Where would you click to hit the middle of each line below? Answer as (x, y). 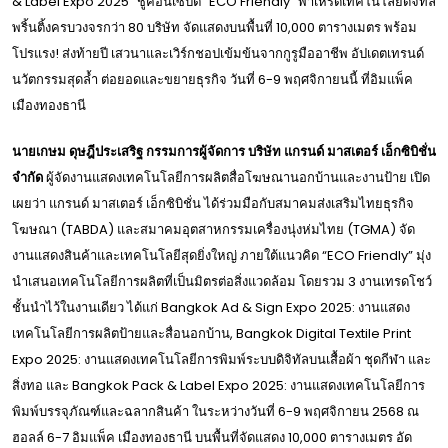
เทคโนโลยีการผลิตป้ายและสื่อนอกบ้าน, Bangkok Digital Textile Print (211, 333)
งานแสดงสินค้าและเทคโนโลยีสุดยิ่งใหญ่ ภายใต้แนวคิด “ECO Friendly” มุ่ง (221, 255)
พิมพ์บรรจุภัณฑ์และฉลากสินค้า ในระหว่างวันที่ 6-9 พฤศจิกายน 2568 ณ (215, 411)
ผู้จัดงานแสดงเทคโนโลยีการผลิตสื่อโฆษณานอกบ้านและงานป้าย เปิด (236, 177)
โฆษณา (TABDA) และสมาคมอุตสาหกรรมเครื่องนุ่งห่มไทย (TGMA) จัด (213, 229)
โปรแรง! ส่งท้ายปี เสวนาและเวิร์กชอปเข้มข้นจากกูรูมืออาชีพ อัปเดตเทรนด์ (218, 53)
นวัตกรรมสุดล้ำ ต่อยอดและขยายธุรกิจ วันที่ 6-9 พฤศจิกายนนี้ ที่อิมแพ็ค (212, 79)
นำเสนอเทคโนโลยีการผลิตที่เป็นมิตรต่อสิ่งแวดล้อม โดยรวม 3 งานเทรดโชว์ (222, 281)
